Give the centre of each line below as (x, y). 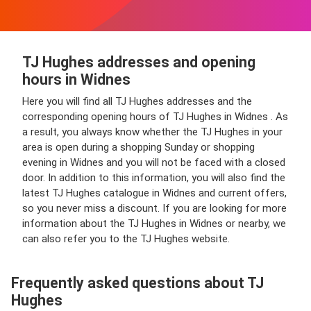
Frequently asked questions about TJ (137, 283)
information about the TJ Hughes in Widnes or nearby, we (154, 224)
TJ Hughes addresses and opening (139, 62)
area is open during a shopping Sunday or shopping (138, 147)
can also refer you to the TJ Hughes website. (126, 239)
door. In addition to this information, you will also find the (154, 178)
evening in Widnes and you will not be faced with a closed (154, 162)
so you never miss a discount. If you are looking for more (154, 208)
